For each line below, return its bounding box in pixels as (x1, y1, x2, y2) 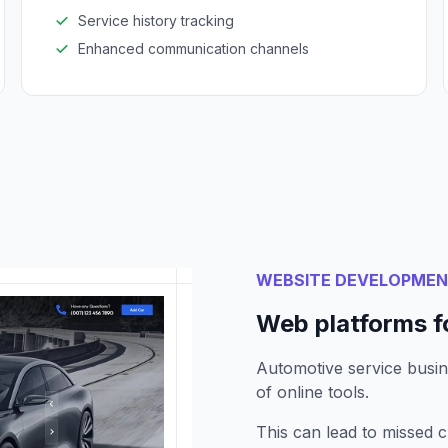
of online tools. (256, 382, 369, 402)
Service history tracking (78, 12, 235, 29)
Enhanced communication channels (78, 40, 310, 57)
